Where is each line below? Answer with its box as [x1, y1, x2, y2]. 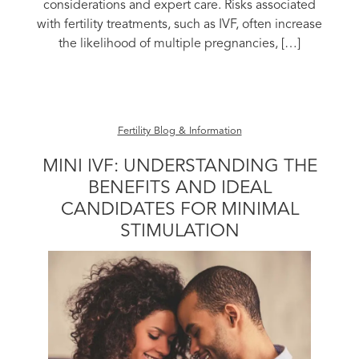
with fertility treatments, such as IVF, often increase [37, 18, 322, 32]
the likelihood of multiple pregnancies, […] [58, 38, 301, 51]
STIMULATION [119, 223, 240, 242]
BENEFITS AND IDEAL [87, 179, 272, 199]
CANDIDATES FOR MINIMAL [60, 201, 299, 220]
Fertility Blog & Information [117, 126, 242, 137]
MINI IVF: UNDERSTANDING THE [42, 158, 317, 177]
